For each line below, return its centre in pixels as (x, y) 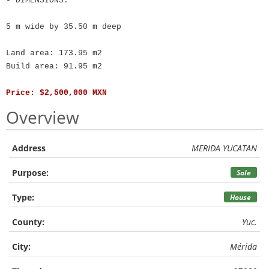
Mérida (243, 246)
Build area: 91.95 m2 (54, 66)
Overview (43, 117)
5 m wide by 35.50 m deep (64, 27)
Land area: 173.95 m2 (54, 53)
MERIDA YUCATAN (224, 148)
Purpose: (30, 173)
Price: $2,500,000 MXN (56, 93)
